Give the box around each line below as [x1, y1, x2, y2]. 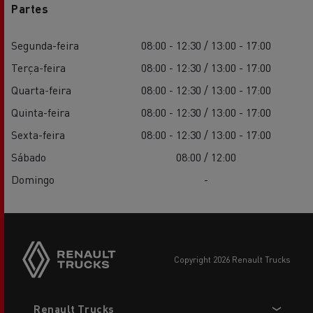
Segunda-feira [11, 37, 79, 52]
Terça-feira [11, 59, 66, 75]
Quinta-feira [11, 104, 70, 119]
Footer [22, 289, 54, 304]
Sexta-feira [11, 126, 65, 142]
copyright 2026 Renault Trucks [180, 254, 291, 265]
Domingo [11, 171, 54, 187]
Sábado [11, 149, 46, 164]
